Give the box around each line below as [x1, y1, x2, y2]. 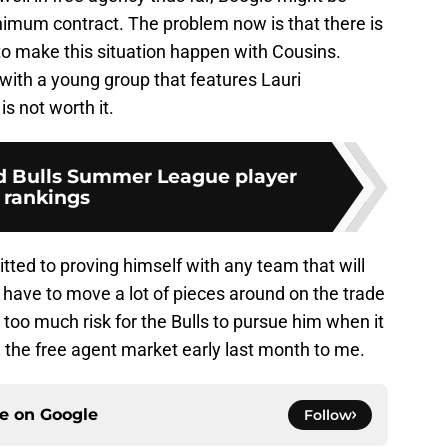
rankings [4, 185, 90, 210]
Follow [304, 406, 352, 425]
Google [40, 405, 98, 425]
